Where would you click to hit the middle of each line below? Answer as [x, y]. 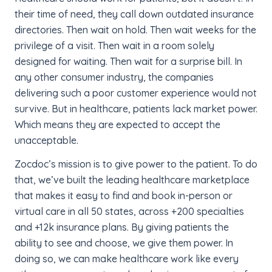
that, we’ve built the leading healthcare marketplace [132, 180]
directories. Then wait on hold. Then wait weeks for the [135, 29]
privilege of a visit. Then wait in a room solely [114, 45]
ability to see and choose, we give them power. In [124, 243]
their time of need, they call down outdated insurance [134, 14]
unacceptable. [46, 140]
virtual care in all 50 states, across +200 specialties [129, 212]
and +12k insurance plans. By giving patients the [122, 227]
